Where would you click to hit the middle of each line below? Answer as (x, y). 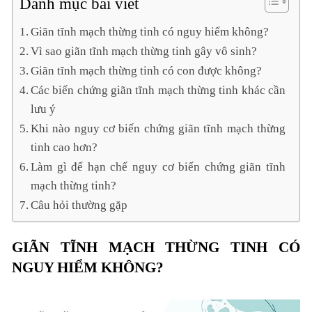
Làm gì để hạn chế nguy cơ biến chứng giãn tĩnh (158, 167)
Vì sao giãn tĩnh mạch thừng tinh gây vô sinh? (144, 52)
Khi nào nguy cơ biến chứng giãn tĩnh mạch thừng (158, 129)
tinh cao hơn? (64, 148)
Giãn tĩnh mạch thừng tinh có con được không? (147, 71)
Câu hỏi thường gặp (79, 205)
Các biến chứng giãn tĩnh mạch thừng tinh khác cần (158, 91)
